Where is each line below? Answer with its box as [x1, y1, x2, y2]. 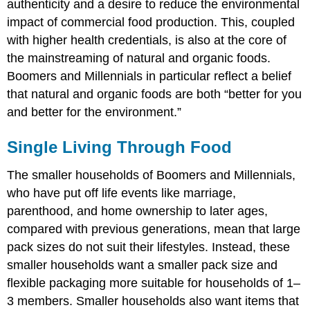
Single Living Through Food [7, 138, 232, 157]
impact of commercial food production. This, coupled [7, 15, 295, 30]
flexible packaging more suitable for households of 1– [7, 275, 301, 290]
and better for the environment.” [7, 105, 182, 120]
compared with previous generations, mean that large [7, 221, 301, 236]
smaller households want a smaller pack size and [7, 257, 278, 272]
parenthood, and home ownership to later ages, [7, 203, 268, 218]
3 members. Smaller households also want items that [7, 293, 300, 308]
